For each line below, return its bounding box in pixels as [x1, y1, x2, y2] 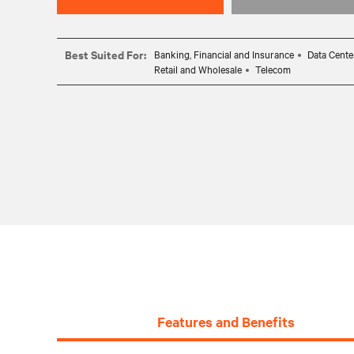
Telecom [255, 62, 291, 76]
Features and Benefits [157, 311, 296, 331]
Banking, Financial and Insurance [154, 47, 294, 61]
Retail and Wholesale [154, 62, 242, 76]
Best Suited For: [65, 46, 146, 62]
